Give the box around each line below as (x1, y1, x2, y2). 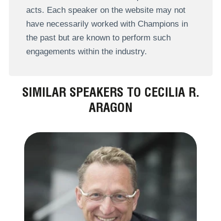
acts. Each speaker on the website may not (26, 5, 185, 15)
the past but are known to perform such (26, 33, 171, 42)
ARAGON (88, 100, 133, 115)
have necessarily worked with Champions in (26, 19, 188, 29)
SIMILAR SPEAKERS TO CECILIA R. (22, 84, 199, 100)
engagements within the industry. (26, 46, 147, 56)
